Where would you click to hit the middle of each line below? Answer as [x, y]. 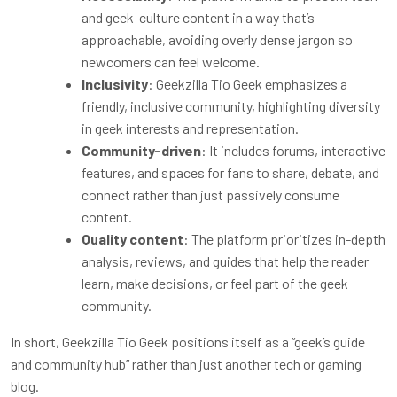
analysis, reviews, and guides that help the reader [225, 261]
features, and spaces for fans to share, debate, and [230, 172]
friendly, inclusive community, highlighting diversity [231, 105]
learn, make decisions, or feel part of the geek [215, 283]
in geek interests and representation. [190, 128]
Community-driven [141, 150]
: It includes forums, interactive [293, 150]
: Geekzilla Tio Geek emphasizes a [248, 83]
